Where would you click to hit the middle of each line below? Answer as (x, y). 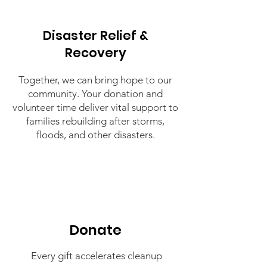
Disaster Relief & (95, 35)
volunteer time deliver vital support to (95, 107)
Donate (95, 230)
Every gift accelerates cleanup (96, 256)
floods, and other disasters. (95, 135)
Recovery (95, 53)
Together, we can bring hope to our (95, 80)
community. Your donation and (95, 94)
